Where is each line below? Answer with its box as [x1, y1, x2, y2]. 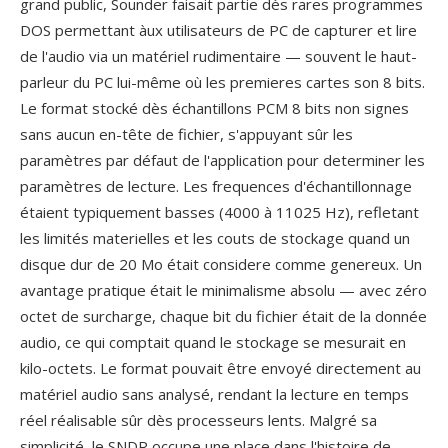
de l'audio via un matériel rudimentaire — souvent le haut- [20, 46, 417, 66]
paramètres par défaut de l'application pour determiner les [20, 150, 425, 170]
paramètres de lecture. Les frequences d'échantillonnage [20, 176, 412, 196]
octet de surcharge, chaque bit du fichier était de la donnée [20, 306, 427, 326]
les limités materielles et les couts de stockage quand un [20, 228, 410, 248]
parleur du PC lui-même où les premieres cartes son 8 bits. [20, 72, 425, 92]
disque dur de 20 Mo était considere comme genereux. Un [20, 254, 422, 274]
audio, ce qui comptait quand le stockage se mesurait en [20, 332, 406, 352]
